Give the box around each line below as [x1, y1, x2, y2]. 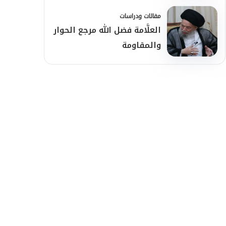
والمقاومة [122, 37, 161, 53]
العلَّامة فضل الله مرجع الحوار [53, 22, 161, 38]
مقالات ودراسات [120, 11, 161, 22]
